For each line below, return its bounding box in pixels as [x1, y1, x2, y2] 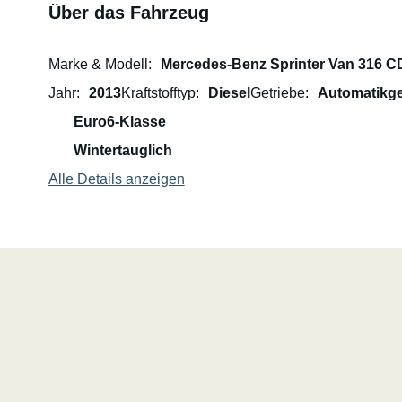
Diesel [207, 85, 250, 100]
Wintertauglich [73, 143, 172, 158]
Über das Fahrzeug [48, 3, 209, 22]
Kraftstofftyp [120, 85, 196, 100]
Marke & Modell [48, 57, 148, 72]
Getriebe [249, 85, 305, 100]
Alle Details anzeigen [48, 171, 185, 187]
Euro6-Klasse [73, 114, 166, 129]
